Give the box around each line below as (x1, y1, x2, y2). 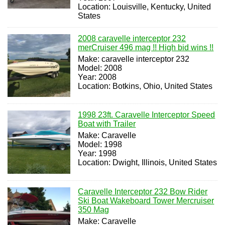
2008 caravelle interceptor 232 (78, 34, 186, 43)
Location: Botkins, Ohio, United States (78, 81, 213, 90)
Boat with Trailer (78, 120, 136, 129)
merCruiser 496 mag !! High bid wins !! (78, 43, 214, 52)
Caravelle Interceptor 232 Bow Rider (78, 187, 208, 196)
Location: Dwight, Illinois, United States (78, 158, 217, 167)
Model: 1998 (78, 140, 123, 149)
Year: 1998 (78, 149, 117, 158)
